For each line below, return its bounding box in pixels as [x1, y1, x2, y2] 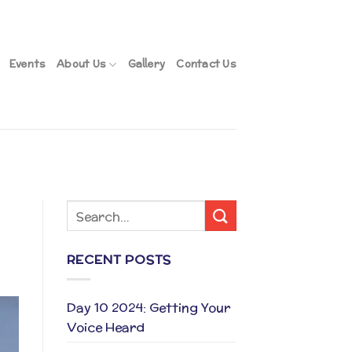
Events [9, 57, 46, 71]
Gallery [127, 57, 166, 71]
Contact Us [176, 57, 236, 71]
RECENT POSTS [66, 251, 172, 269]
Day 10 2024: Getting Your [66, 298, 230, 317]
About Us [57, 57, 107, 71]
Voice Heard [66, 317, 145, 336]
